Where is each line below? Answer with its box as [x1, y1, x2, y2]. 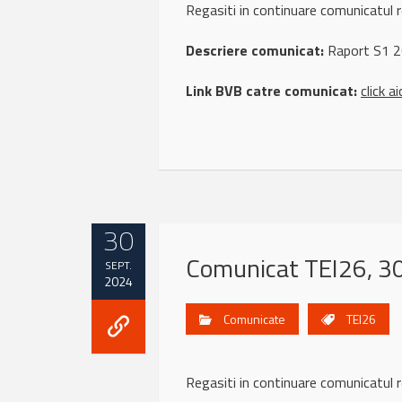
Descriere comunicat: [186, 39, 324, 61]
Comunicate [223, 310, 285, 328]
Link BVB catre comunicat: [186, 80, 357, 101]
